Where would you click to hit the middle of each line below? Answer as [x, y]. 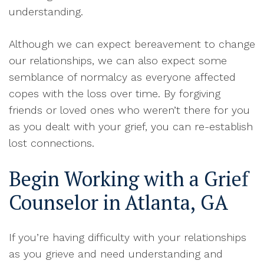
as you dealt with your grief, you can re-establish [131, 127]
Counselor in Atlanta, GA [118, 203]
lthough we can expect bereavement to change [135, 44]
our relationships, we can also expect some [118, 61]
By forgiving [192, 94]
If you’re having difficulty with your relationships [128, 237]
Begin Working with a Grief [129, 179]
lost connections [50, 143]
